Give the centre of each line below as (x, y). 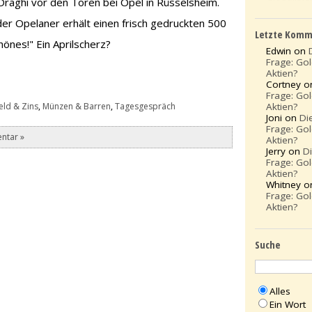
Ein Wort (288, 304)
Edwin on (288, 51)
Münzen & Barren (77, 107)
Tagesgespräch (146, 107)
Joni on (283, 118)
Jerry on (285, 151)
